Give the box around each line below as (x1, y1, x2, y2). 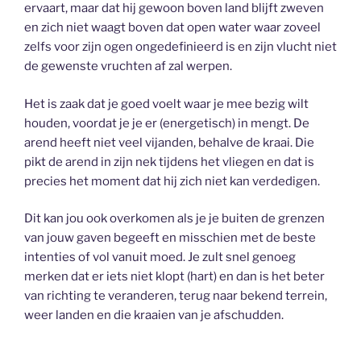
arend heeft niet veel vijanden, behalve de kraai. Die (24, 135, 314, 150)
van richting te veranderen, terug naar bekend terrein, (24, 288, 327, 304)
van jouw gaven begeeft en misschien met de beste (24, 230, 316, 246)
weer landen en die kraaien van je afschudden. (24, 308, 284, 323)
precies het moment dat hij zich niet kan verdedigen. (24, 173, 320, 189)
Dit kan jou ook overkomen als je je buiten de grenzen (24, 211, 325, 226)
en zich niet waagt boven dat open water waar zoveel (24, 20, 321, 35)
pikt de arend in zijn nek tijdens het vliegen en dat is (24, 154, 314, 169)
